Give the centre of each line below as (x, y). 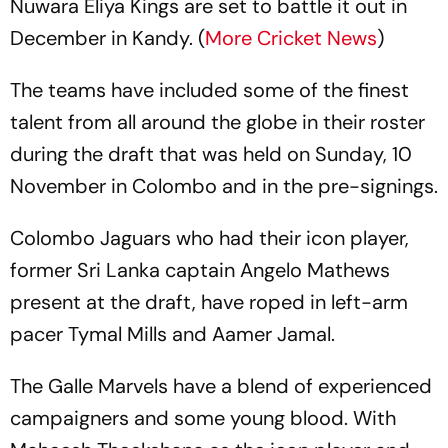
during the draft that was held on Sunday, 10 (211, 154)
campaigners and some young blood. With (203, 418)
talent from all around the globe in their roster (217, 122)
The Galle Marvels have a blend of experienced (221, 386)
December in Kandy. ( (107, 38)
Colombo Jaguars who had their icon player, (209, 238)
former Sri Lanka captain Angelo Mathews (200, 270)
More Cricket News (291, 38)
